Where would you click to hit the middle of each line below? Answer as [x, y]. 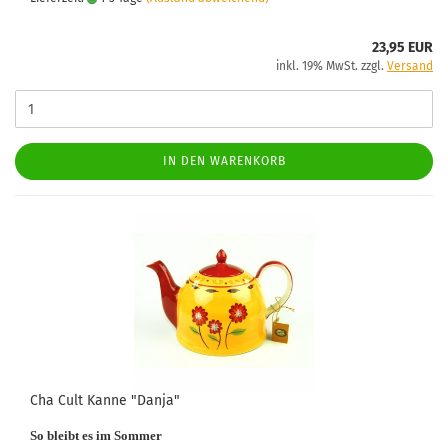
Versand [410, 66]
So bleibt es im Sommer [96, 435]
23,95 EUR [402, 47]
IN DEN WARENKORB [224, 161]
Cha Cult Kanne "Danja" [105, 400]
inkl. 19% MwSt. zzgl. [331, 66]
